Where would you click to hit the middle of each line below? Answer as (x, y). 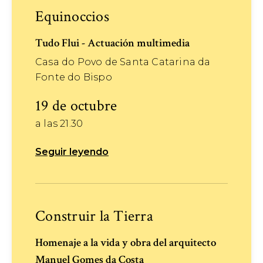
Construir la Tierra (94, 216)
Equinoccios (72, 16)
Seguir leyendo (72, 152)
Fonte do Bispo (74, 77)
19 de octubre (76, 106)
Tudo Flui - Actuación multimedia (112, 43)
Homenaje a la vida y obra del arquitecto (126, 243)
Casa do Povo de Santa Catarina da (123, 62)
